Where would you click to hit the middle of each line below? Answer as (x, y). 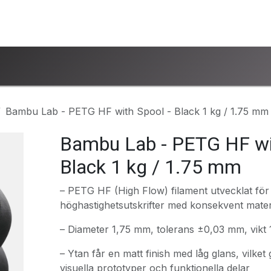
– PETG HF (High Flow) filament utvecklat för (164, 191)
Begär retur (160, 23)
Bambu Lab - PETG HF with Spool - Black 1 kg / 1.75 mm (137, 111)
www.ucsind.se (90, 23)
